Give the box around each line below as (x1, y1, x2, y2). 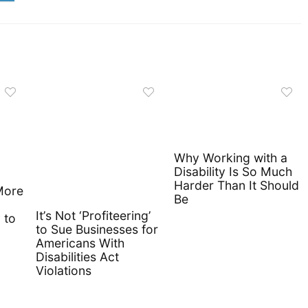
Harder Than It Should (173, 178, 299, 192)
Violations (36, 263, 91, 278)
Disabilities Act (36, 250, 119, 264)
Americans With (36, 236, 124, 250)
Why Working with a (173, 151, 287, 165)
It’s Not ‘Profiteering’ (36, 208, 151, 223)
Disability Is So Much (173, 164, 292, 179)
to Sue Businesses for (36, 222, 158, 236)
